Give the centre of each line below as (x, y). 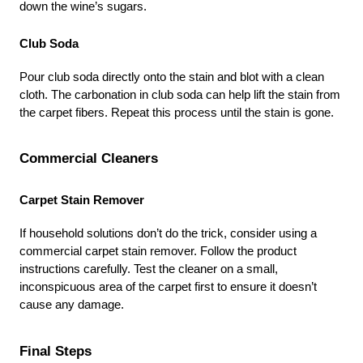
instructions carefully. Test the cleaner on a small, (149, 269)
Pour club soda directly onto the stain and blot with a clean (172, 77)
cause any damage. (72, 305)
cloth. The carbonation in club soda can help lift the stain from (180, 94)
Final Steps (56, 351)
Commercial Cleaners (89, 158)
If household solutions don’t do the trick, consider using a (168, 234)
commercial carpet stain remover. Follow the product (158, 252)
